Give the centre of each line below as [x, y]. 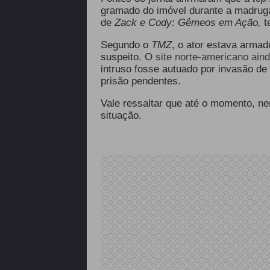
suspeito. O [128, 57]
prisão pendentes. [142, 81]
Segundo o [126, 45]
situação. [122, 115]
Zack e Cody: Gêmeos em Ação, [187, 23]
